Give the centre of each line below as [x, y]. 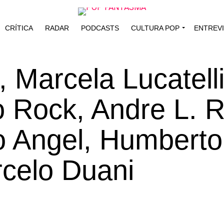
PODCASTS [100, 28]
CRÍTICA [19, 28]
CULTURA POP [155, 28]
